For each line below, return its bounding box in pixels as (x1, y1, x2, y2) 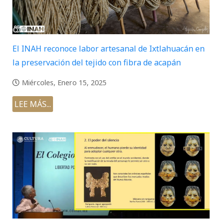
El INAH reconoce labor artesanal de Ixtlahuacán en (12, 43, 205, 55)
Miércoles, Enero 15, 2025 (22, 78, 107, 88)
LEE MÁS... (14, 99, 51, 110)
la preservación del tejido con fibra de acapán (12, 57, 181, 68)
